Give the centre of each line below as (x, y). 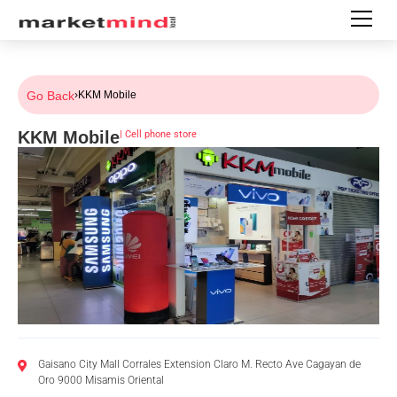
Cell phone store (161, 134)
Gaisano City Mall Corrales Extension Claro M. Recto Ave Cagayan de (199, 364)
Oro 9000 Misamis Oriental (101, 380)
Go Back (51, 96)
